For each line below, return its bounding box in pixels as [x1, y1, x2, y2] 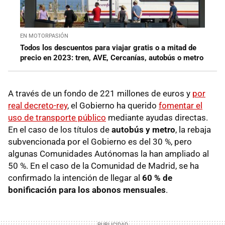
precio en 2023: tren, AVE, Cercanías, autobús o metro [20, 53, 203, 63]
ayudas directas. [146, 113, 208, 123]
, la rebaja [175, 125, 211, 135]
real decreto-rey [8, 100, 67, 111]
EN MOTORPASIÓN [20, 33, 68, 40]
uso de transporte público [8, 113, 106, 123]
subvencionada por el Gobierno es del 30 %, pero [8, 137, 192, 147]
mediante [106, 113, 144, 123]
